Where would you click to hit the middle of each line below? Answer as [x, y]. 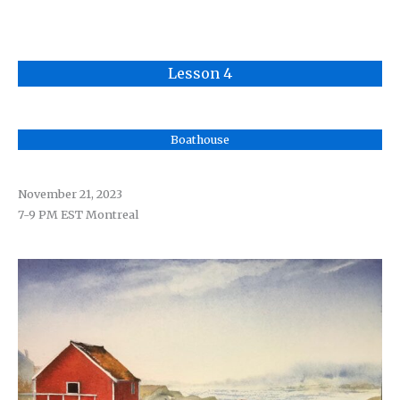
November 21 [54, 194]
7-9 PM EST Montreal [78, 215]
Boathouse [200, 140]
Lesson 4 [200, 74]
